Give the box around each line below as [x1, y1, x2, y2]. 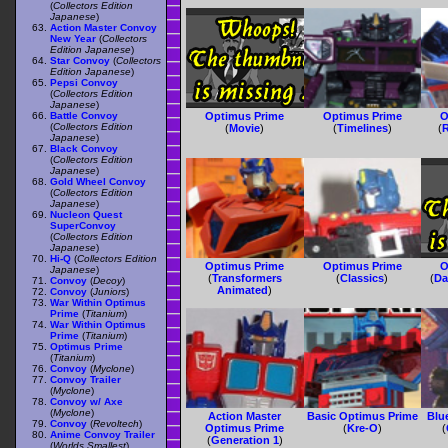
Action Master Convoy [50, 22, 157, 34]
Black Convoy [50, 143, 118, 155]
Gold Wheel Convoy [50, 176, 146, 188]
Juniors [93, 286, 126, 298]
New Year [50, 33, 96, 45]
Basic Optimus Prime [306, 410, 418, 423]
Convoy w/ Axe [50, 396, 123, 408]
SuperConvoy [50, 220, 116, 232]
